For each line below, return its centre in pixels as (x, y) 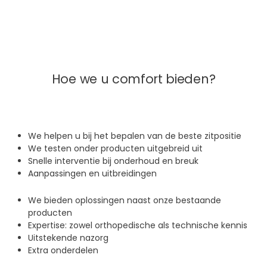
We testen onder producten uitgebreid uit (115, 148)
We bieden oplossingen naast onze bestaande (125, 200)
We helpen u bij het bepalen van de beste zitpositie (135, 136)
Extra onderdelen (63, 250)
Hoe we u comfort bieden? (133, 79)
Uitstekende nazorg (68, 238)
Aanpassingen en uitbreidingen (92, 173)
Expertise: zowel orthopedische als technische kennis (138, 225)
